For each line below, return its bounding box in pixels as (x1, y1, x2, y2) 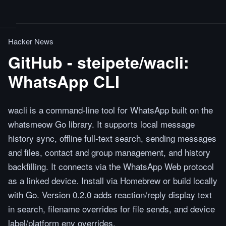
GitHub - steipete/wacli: (8, 50, 189, 74)
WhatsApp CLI (8, 70, 120, 93)
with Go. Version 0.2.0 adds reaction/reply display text (8, 188, 212, 201)
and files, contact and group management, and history (8, 146, 210, 158)
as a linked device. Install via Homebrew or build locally (8, 174, 217, 187)
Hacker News (8, 36, 53, 46)
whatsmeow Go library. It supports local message (8, 118, 195, 130)
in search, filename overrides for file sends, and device (8, 202, 215, 215)
